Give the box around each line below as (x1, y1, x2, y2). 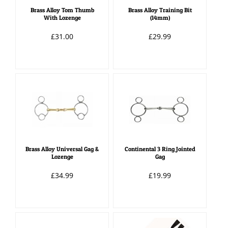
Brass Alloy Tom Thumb (30, 6, 94, 14)
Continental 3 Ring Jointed (124, 145, 195, 153)
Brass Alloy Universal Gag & (25, 145, 99, 153)
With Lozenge (43, 14, 81, 22)
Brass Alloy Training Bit (128, 6, 192, 14)
